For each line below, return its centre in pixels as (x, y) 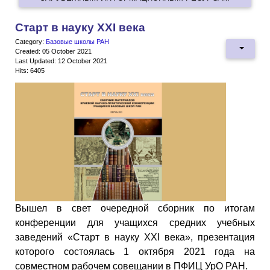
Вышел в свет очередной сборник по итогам (135, 209)
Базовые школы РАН (77, 42)
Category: (30, 42)
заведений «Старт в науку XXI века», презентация (135, 237)
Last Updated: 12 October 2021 (61, 61)
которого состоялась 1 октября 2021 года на (135, 252)
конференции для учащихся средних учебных (135, 223)
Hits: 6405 (30, 71)
